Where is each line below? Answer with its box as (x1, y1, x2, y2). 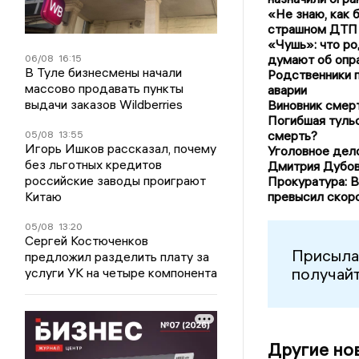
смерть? (267, 127, 317, 144)
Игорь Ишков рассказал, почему (25, 139, 217, 156)
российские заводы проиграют (25, 171, 207, 188)
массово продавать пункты (25, 79, 184, 96)
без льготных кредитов (25, 155, 163, 172)
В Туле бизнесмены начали (25, 63, 183, 80)
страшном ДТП (267, 21, 357, 38)
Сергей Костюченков (25, 232, 149, 248)
